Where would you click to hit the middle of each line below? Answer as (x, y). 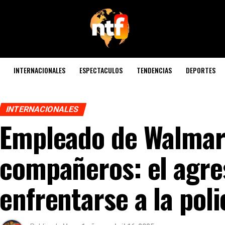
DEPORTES (201, 70)
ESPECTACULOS (101, 70)
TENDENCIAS (154, 70)
